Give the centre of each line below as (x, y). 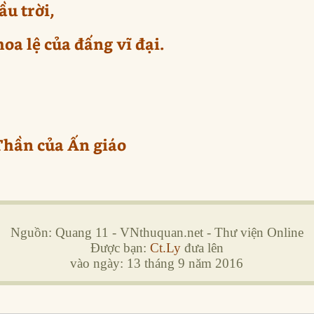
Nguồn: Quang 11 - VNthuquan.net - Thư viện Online (157, 233)
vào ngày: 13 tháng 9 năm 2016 (157, 264)
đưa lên (202, 248)
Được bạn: (120, 248)
